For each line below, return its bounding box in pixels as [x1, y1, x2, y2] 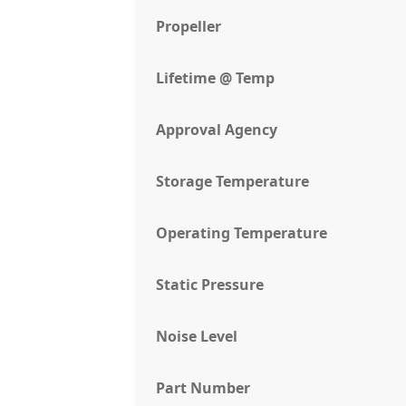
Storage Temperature [156, 171, 310, 192]
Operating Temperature [156, 223, 328, 244]
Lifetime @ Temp [156, 68, 275, 89]
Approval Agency [156, 120, 278, 140]
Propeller [156, 16, 222, 37]
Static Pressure [156, 275, 265, 295]
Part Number [156, 378, 251, 399]
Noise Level [156, 326, 238, 347]
